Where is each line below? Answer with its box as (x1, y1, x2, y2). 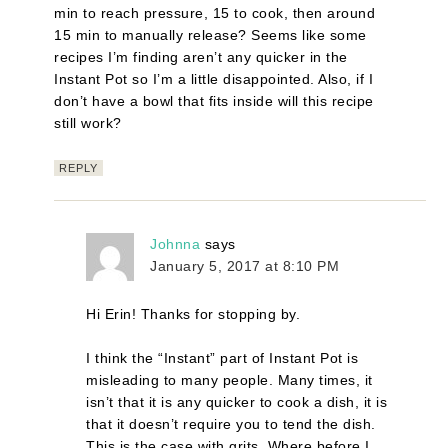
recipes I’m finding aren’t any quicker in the (54, 48, 348, 65)
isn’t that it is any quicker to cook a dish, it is (86, 393, 388, 410)
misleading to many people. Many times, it (86, 371, 373, 388)
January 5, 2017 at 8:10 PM (150, 257, 340, 274)
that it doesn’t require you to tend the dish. (86, 415, 376, 432)
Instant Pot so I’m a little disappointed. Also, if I (54, 70, 374, 87)
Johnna (150, 235, 201, 252)
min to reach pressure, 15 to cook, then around (54, 4, 376, 21)
